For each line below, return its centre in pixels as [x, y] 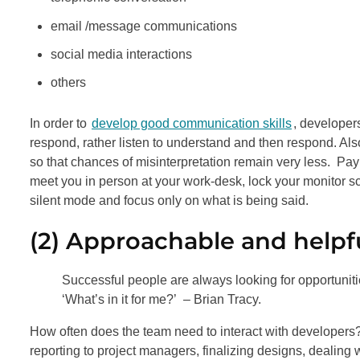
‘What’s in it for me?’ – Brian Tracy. [162, 300]
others [68, 82]
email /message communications [143, 26]
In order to [60, 124]
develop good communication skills [192, 124]
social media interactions [121, 54]
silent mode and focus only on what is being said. [169, 201]
